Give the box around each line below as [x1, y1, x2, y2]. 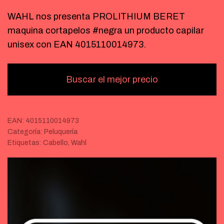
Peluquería [44, 128, 77, 135]
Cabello [43, 139, 68, 146]
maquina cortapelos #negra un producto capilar [7, 25, 204, 35]
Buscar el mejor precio [66, 74, 158, 84]
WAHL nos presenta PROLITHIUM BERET [7, 11, 185, 21]
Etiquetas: [7, 139, 43, 146]
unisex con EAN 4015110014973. [7, 39, 146, 49]
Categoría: [7, 128, 44, 135]
